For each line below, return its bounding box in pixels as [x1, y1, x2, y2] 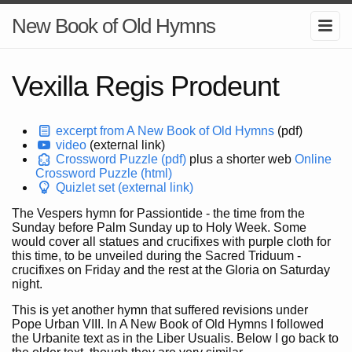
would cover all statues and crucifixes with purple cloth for [12, 235, 331, 248]
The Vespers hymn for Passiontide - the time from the [12, 207, 305, 220]
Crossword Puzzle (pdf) [53, 152, 187, 166]
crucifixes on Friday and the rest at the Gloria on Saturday [12, 263, 330, 277]
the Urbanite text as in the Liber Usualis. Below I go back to [12, 332, 339, 345]
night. [12, 277, 42, 291]
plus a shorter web [186, 152, 295, 166]
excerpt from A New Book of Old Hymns [53, 124, 275, 137]
